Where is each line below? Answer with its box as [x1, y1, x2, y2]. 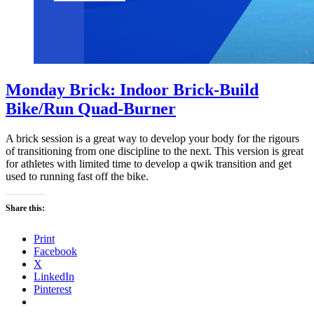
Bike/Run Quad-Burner [6, 100, 176, 118]
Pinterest [34, 283, 71, 296]
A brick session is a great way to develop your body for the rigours [6, 132, 299, 145]
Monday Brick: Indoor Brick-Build [6, 81, 259, 100]
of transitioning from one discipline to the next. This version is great [6, 145, 303, 158]
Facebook [34, 245, 77, 258]
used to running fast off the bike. [6, 170, 149, 183]
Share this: [6, 203, 45, 214]
